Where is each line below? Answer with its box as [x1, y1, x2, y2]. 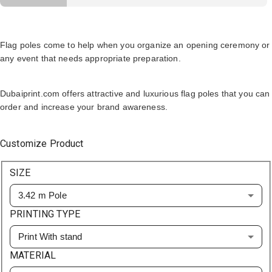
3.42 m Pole [18, 189, 67, 200]
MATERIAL [10, 249, 56, 261]
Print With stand [18, 231, 83, 242]
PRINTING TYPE [10, 208, 80, 220]
